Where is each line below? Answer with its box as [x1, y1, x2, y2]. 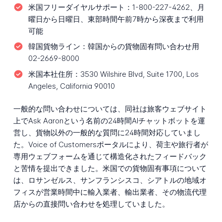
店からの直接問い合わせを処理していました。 [13, 199, 169, 209]
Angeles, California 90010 [28, 81, 115, 91]
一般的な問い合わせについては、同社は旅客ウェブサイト [13, 104, 207, 114]
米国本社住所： [28, 69, 80, 79]
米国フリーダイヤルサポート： [28, 2, 132, 12]
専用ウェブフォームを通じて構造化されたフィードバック [13, 152, 207, 162]
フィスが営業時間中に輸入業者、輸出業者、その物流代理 [13, 187, 207, 197]
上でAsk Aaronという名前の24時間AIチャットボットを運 [13, 116, 205, 126]
